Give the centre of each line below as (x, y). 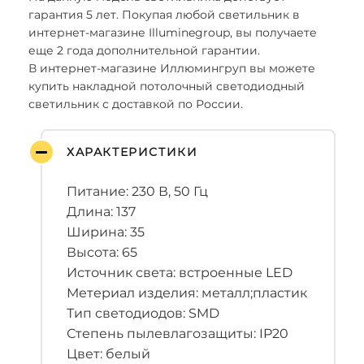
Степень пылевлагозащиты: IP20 (178, 334)
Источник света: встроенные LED (180, 273)
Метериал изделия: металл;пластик (187, 293)
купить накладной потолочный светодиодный (167, 86)
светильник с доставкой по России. (136, 104)
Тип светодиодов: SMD (143, 313)
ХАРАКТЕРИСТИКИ (132, 152)
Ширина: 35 (106, 232)
